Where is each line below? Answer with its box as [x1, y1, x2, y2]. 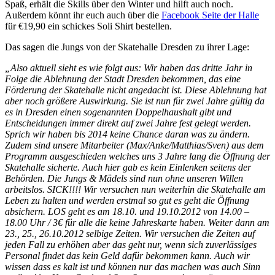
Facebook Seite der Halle [161, 10, 259, 21]
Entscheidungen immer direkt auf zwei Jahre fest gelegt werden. [5, 118, 251, 129]
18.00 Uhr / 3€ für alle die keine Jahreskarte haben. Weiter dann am [5, 217, 269, 228]
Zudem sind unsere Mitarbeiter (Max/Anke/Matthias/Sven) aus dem [5, 140, 264, 151]
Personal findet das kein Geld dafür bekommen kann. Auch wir [5, 250, 250, 261]
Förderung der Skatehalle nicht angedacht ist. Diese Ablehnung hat [5, 85, 266, 96]
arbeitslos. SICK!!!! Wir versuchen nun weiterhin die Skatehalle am [5, 184, 266, 195]
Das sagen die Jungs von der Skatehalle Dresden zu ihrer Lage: [5, 42, 249, 53]
